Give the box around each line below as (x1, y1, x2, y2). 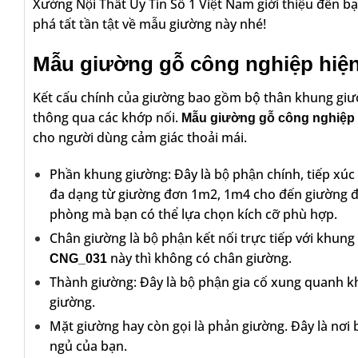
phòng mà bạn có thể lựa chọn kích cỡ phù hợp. (49, 205, 340, 223)
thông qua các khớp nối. (33, 109, 181, 127)
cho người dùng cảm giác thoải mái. (33, 129, 250, 147)
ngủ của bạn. (49, 336, 130, 355)
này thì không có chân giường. (109, 249, 295, 267)
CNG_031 (49, 251, 107, 265)
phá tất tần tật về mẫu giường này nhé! (33, 14, 269, 33)
